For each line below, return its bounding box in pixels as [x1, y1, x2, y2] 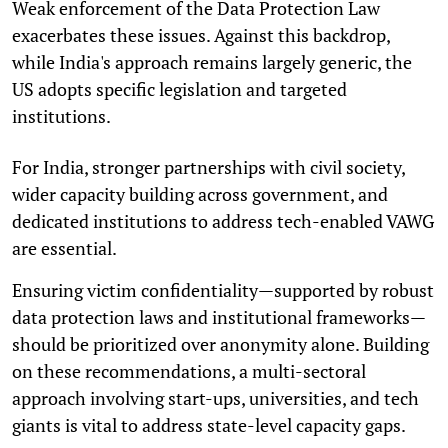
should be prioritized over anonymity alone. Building [12, 331, 429, 356]
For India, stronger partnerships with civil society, [12, 154, 405, 179]
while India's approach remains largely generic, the [12, 49, 412, 74]
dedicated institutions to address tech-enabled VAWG [12, 208, 434, 233]
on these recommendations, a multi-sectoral [12, 358, 366, 383]
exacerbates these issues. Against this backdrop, [12, 22, 390, 47]
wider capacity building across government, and [12, 181, 388, 206]
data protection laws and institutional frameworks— [12, 304, 426, 329]
